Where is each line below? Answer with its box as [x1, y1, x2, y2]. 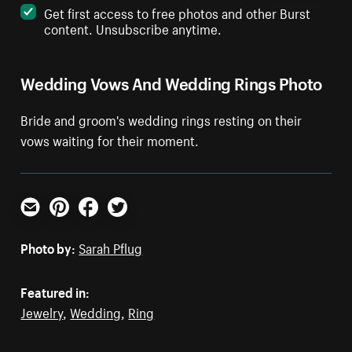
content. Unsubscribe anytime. [44, 17, 222, 38]
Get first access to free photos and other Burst [44, 2, 311, 23]
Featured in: [20, 280, 90, 302]
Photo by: [20, 236, 76, 258]
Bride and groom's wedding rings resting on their [20, 108, 302, 130]
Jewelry [20, 301, 64, 322]
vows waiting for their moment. [20, 129, 200, 150]
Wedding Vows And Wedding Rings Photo [20, 68, 322, 95]
